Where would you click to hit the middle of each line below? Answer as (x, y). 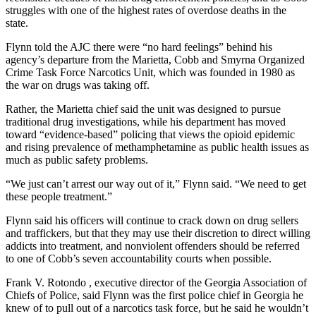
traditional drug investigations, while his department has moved (146, 122)
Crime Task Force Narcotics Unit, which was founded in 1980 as (150, 73)
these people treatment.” (59, 197)
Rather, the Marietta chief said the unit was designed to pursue (143, 109)
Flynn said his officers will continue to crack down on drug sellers (152, 221)
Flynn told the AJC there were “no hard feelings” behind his (139, 47)
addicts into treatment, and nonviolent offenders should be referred (153, 246)
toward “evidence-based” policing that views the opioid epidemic (150, 135)
